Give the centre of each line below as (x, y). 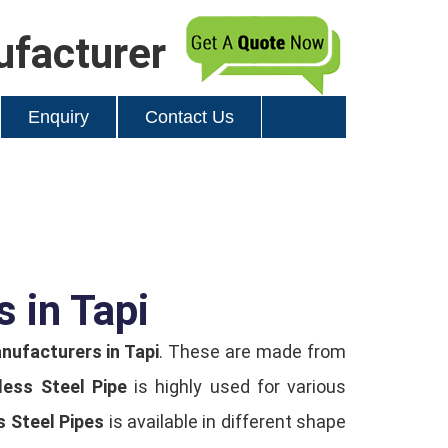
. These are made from (253, 351)
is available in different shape (225, 421)
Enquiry (58, 117)
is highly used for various (236, 386)
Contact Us (189, 117)
